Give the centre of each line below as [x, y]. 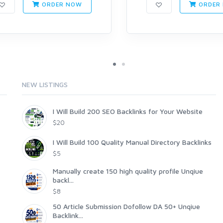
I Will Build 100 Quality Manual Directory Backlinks [132, 142]
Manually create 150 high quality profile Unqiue [128, 171]
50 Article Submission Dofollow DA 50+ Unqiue [126, 207]
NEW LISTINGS [45, 85]
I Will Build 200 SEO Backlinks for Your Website [128, 111]
